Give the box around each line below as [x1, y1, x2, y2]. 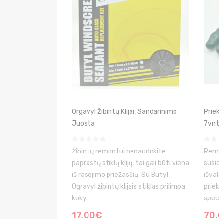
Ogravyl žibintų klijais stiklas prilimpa [72, 182, 185, 191]
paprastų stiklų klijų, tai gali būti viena [72, 159, 189, 167]
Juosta [72, 119, 95, 128]
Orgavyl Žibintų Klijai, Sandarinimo [72, 108, 177, 116]
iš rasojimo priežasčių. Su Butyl [72, 171, 168, 179]
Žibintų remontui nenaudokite [72, 147, 166, 155]
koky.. [72, 194, 89, 202]
